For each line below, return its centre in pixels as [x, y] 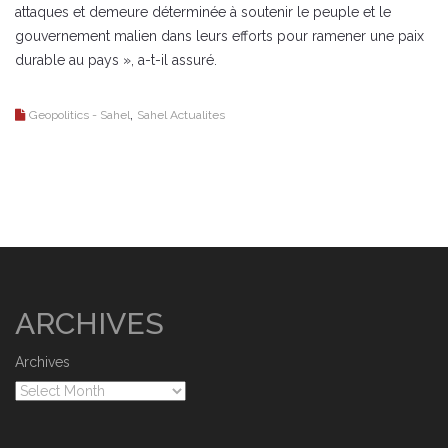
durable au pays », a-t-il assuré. [116, 60]
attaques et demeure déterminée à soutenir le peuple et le [203, 12]
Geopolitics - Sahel [79, 115]
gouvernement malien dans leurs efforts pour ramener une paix [219, 36]
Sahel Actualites [181, 115]
